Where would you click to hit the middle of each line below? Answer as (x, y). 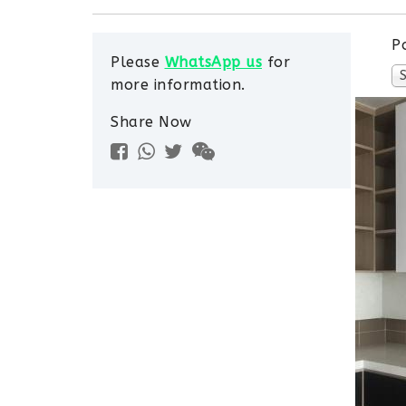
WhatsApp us (213, 62)
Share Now (151, 122)
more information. (178, 85)
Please (138, 62)
